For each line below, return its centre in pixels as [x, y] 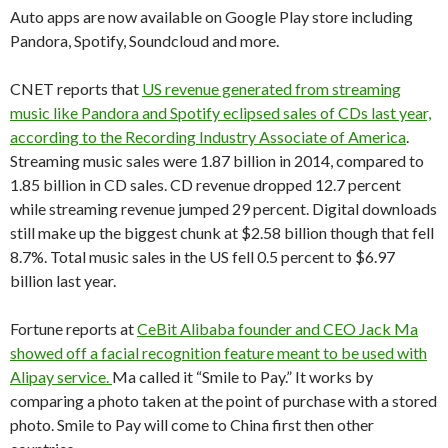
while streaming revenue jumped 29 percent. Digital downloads [223, 208]
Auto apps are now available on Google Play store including [211, 16]
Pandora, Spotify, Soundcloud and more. [144, 40]
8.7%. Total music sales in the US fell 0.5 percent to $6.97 [202, 256]
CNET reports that [76, 88]
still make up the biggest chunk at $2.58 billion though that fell [222, 232]
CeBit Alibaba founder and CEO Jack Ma [277, 328]
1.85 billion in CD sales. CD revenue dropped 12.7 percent [205, 184]
